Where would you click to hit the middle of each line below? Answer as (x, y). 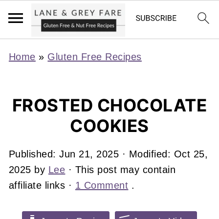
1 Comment (102, 185)
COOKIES (109, 126)
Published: (34, 154)
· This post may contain (120, 170)
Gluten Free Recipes (95, 57)
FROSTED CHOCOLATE (109, 105)
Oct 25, (191, 154)
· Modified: (146, 154)
